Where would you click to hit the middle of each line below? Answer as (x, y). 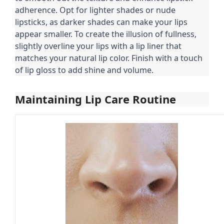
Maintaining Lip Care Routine (95, 99)
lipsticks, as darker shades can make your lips (101, 22)
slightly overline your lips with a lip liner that (98, 46)
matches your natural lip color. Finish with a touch (109, 58)
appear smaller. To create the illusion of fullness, (106, 34)
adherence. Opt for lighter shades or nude (95, 10)
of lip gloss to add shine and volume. (84, 70)
